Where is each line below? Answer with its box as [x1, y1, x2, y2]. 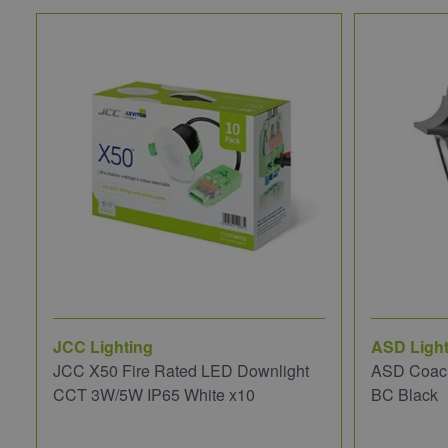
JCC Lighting [53, 334, 153, 358]
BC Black [371, 382, 438, 406]
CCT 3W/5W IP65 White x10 [53, 382, 255, 406]
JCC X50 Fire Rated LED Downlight [53, 358, 309, 382]
